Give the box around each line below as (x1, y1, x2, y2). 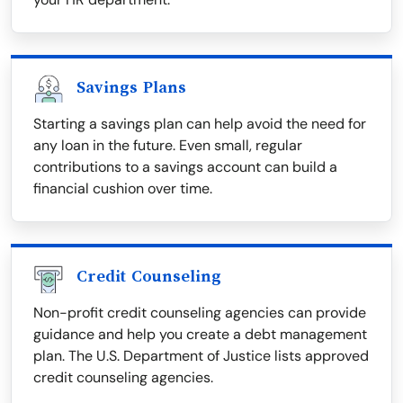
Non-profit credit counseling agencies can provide (33, 303, 366, 323)
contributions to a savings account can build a (33, 157, 337, 177)
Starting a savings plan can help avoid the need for (33, 114, 366, 134)
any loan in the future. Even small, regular (33, 136, 302, 156)
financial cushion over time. (33, 179, 212, 199)
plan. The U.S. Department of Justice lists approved (33, 346, 369, 366)
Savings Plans (76, 78, 186, 97)
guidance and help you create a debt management (33, 325, 367, 345)
